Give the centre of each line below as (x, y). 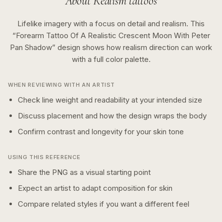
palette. (137, 59)
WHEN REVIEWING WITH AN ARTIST (62, 85)
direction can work (181, 47)
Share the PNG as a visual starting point (84, 172)
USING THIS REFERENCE (44, 157)
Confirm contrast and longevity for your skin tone (101, 132)
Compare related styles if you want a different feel (104, 204)
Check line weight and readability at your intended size (110, 100)
